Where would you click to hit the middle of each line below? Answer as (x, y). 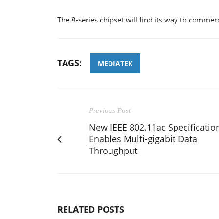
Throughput (113, 150)
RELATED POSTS (91, 209)
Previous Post (110, 110)
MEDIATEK (115, 63)
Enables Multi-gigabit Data (143, 139)
